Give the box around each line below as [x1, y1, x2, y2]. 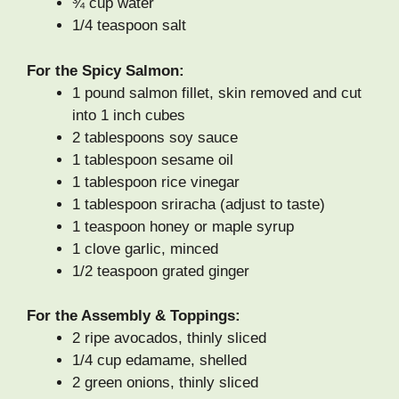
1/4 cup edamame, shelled [72, 352, 247, 370]
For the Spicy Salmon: [27, 61, 184, 79]
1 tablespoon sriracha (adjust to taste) [72, 195, 325, 213]
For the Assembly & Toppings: [27, 307, 240, 325]
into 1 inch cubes [72, 106, 185, 124]
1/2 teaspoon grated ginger [72, 262, 249, 280]
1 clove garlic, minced [72, 240, 218, 257]
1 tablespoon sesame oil [72, 151, 233, 168]
